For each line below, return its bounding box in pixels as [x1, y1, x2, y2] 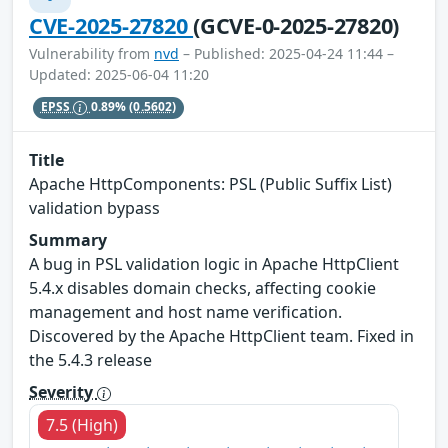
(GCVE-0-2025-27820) [193, 10, 400, 40]
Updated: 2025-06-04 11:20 [29, 64, 209, 84]
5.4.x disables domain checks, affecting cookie [29, 276, 376, 299]
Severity [29, 380, 97, 403]
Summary [29, 228, 107, 251]
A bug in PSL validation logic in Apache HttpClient [29, 252, 399, 275]
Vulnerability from [29, 43, 154, 63]
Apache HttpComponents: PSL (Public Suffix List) [29, 172, 392, 195]
